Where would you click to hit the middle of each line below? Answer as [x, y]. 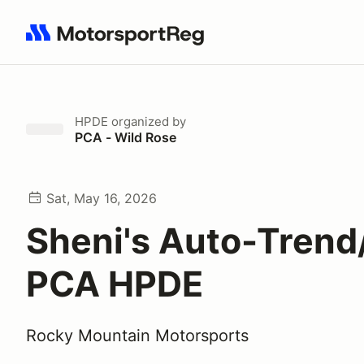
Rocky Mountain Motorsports [137, 336]
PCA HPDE [115, 284]
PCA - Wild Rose [126, 137]
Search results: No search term [120, 41]
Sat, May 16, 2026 [102, 198]
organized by [147, 121]
